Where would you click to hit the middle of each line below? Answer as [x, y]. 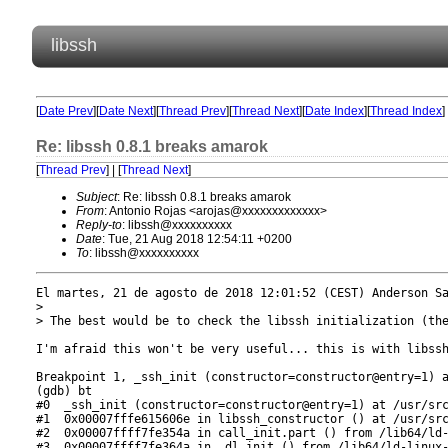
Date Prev [66, 111]
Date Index [334, 111]
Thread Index [406, 111]
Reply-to [99, 225]
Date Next [126, 111]
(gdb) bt [64, 391]
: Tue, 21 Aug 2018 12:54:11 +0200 [197, 239]
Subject [96, 197]
